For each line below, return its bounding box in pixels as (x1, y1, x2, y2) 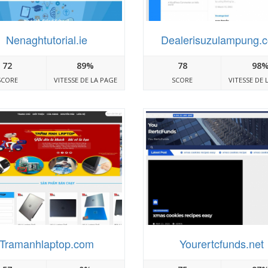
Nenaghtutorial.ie (5, 32, 87, 48)
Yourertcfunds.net (179, 235, 264, 251)
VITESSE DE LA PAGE (53, 75, 117, 85)
